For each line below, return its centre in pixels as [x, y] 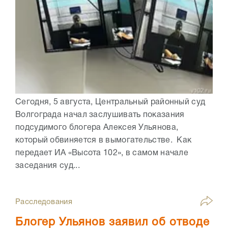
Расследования [44, 202]
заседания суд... [48, 166]
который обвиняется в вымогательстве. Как [104, 141]
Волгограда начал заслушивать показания [100, 115]
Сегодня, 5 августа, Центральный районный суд [110, 103]
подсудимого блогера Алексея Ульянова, [97, 128]
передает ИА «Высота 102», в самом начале [102, 153]
